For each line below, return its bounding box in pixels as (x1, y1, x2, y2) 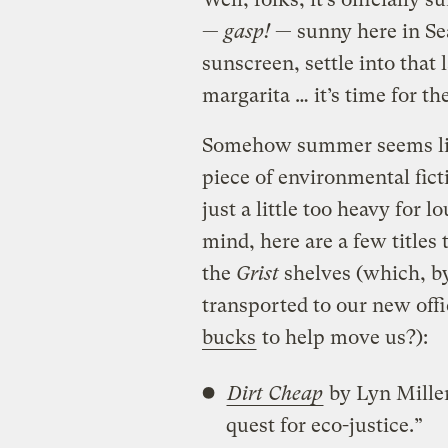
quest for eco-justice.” (225, 413, 423, 437)
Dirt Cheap (226, 381, 323, 405)
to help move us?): (256, 325, 428, 349)
